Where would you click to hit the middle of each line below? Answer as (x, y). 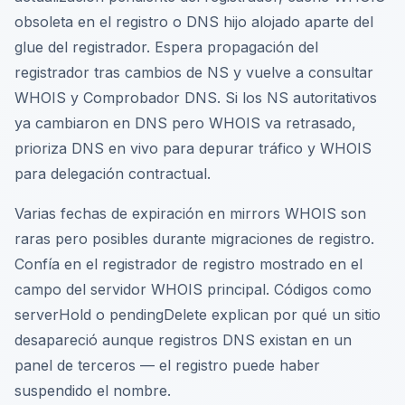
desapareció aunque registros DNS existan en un (183, 340)
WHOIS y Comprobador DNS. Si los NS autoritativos (196, 98)
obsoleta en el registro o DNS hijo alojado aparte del (194, 22)
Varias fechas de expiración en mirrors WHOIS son (190, 213)
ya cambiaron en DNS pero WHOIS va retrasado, (185, 123)
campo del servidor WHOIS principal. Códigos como (193, 289)
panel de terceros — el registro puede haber (167, 365)
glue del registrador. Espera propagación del (166, 47)
